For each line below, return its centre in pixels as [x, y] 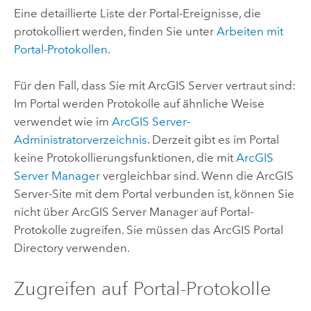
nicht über [42, 211]
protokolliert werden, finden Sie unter [115, 31]
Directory [38, 247]
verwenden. [96, 247]
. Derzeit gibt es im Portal [213, 139]
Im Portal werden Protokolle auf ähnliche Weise [139, 103]
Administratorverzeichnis [80, 139]
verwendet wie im [62, 121]
